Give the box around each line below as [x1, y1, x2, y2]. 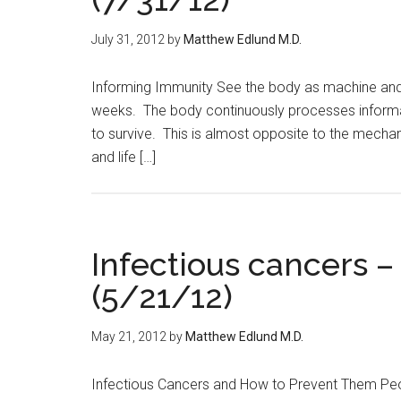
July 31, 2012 [91, 32, 165, 47]
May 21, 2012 [91, 329, 166, 344]
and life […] [91, 149, 156, 166]
